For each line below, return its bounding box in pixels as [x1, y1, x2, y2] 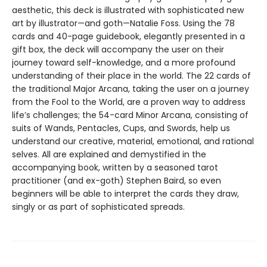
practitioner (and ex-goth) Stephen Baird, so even [12, 175, 221, 187]
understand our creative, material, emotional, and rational [12, 135, 254, 147]
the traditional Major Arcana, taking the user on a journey [12, 83, 249, 95]
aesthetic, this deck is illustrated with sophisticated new [12, 4, 244, 16]
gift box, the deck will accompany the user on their [12, 44, 224, 55]
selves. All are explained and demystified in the [12, 148, 206, 160]
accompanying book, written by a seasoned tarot [12, 162, 218, 173]
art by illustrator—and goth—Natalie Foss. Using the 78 [12, 17, 235, 29]
